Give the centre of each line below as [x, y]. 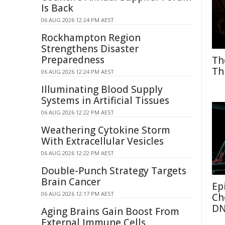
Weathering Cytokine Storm [106, 130]
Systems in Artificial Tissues [105, 100]
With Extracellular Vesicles [102, 141]
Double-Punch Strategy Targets [114, 171]
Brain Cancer [71, 182]
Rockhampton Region [91, 38]
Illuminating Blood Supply [102, 89]
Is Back [57, 8]
